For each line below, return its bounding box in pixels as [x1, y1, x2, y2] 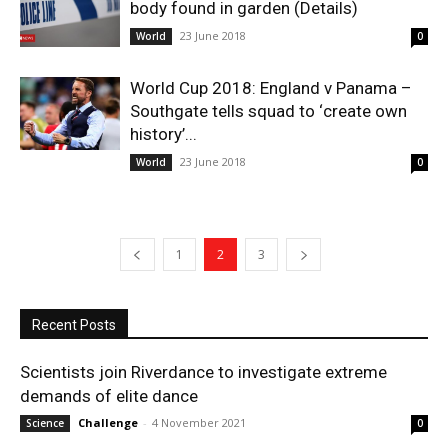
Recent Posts [32, 317, 116, 333]
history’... [130, 124, 197, 144]
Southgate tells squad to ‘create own [130, 101, 407, 121]
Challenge [78, 415, 138, 430]
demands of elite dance [20, 386, 198, 406]
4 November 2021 [152, 415, 246, 430]
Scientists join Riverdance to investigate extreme [20, 362, 387, 382]
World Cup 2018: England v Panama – [130, 78, 412, 98]
